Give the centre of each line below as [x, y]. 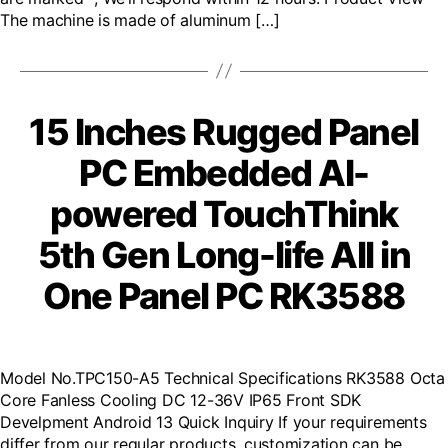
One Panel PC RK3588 [224, 295]
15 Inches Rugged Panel [224, 131]
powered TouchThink [224, 213]
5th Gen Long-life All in [224, 254]
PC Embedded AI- [224, 172]
